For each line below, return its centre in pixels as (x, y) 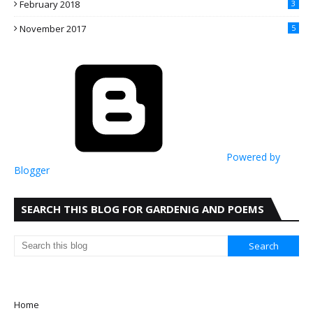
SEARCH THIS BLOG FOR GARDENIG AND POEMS (143, 209)
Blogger (32, 170)
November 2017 (53, 29)
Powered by (252, 157)
